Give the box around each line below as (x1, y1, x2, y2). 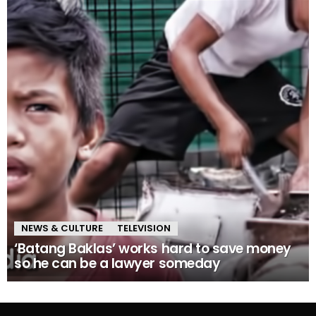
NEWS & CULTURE (21, 221, 103, 236)
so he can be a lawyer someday (14, 254, 221, 274)
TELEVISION (117, 221, 171, 236)
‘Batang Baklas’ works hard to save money (14, 239, 291, 259)
